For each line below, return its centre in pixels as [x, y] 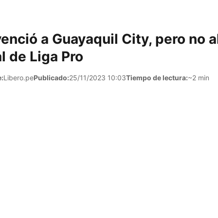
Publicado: [51, 78]
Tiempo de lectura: [157, 78]
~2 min [199, 78]
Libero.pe [18, 78]
